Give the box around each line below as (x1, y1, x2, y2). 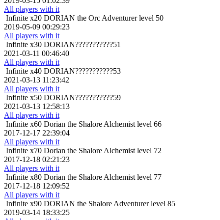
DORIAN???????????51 (44, 40, 121, 49)
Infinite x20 (6, 14, 42, 23)
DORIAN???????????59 (44, 93, 121, 102)
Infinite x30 (6, 40, 42, 49)
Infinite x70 (6, 146, 42, 155)
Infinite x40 (6, 67, 42, 76)
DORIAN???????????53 (44, 67, 121, 76)
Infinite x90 (6, 199, 42, 208)
